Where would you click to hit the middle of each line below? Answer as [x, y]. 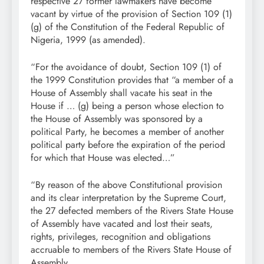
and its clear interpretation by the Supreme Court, [128, 198]
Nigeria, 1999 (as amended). [88, 40]
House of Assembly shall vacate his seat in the [121, 93]
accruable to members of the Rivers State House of [131, 250]
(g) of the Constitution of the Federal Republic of [128, 27]
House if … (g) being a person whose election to [127, 106]
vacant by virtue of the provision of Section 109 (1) [131, 14]
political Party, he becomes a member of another [127, 132]
